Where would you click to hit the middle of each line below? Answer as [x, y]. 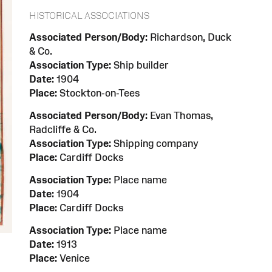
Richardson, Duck [189, 37]
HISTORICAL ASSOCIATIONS [89, 16]
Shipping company [155, 144]
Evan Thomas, [180, 116]
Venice [73, 258]
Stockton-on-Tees [99, 93]
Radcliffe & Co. [63, 130]
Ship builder [140, 65]
